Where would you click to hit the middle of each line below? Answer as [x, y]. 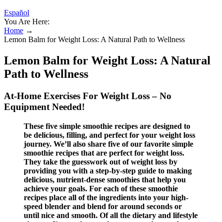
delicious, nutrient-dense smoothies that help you [105, 179]
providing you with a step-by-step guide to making [108, 170]
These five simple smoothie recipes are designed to [107, 126]
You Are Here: [27, 22]
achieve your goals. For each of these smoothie [101, 188]
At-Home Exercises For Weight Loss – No [88, 96]
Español [17, 13]
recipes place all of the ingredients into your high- [106, 197]
